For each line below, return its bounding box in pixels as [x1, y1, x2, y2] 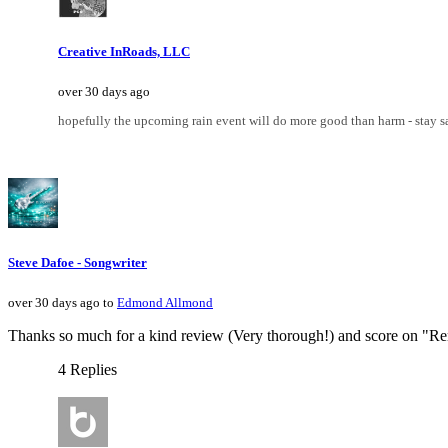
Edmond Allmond [117, 294, 213, 310]
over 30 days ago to [8, 294, 117, 310]
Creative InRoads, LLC [58, 44, 190, 60]
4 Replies [58, 360, 117, 378]
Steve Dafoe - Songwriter [8, 254, 147, 270]
